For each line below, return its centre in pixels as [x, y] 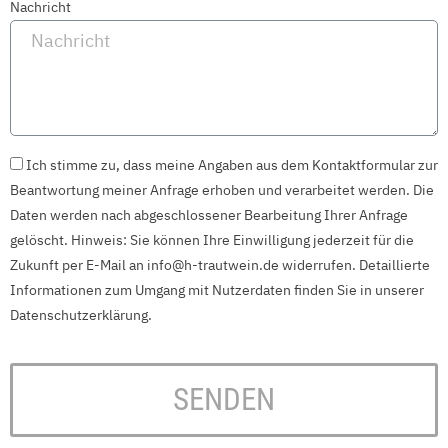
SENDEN [224, 399]
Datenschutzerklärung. [81, 315]
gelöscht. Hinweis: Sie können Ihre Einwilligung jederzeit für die [212, 240]
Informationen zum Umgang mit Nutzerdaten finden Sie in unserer [217, 290]
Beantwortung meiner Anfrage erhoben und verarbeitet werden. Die [222, 190]
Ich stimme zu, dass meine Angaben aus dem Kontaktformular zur [232, 165]
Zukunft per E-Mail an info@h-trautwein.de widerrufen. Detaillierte [220, 265]
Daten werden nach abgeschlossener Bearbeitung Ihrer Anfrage [209, 215]
